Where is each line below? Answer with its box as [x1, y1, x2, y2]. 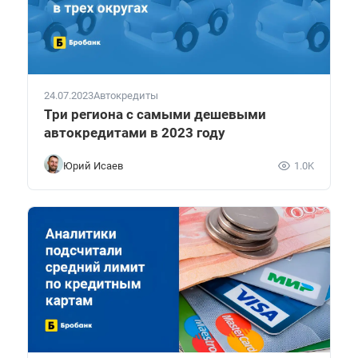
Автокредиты [93, 89, 158, 102]
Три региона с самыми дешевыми [44, 106, 266, 123]
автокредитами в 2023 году [44, 125, 225, 141]
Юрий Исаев [63, 159, 123, 172]
